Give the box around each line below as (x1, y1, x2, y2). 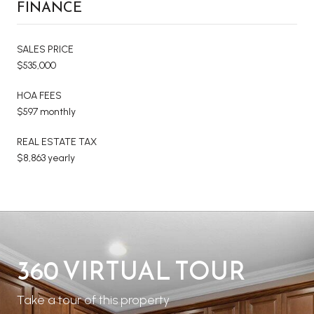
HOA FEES (17, 89, 62, 102)
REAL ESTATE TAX (17, 135, 97, 148)
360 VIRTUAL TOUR (17, 251, 245, 289)
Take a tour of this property (17, 292, 170, 308)
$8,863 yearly (17, 151, 75, 164)
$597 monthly (17, 105, 76, 118)
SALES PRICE (17, 43, 74, 55)
